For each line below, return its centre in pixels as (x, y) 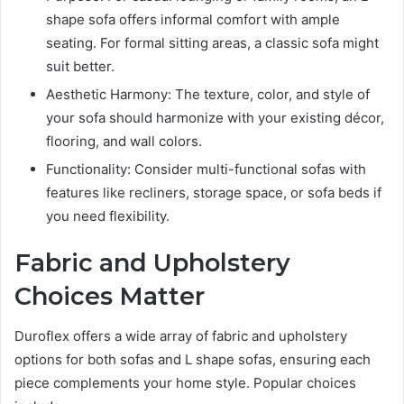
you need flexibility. (108, 216)
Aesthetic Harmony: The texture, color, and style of (208, 94)
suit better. (80, 66)
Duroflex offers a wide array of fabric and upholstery (181, 336)
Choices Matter (110, 296)
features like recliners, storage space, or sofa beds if (214, 192)
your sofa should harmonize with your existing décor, (215, 117)
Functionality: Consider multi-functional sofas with (206, 169)
